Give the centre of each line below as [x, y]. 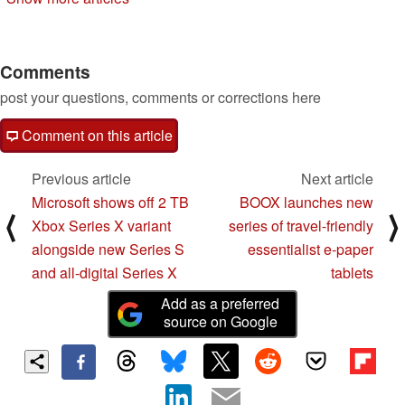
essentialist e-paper [311, 250]
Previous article [81, 179]
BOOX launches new [306, 202]
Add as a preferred [221, 304]
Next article [337, 179]
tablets [352, 273]
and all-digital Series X [104, 273]
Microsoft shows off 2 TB [110, 202]
